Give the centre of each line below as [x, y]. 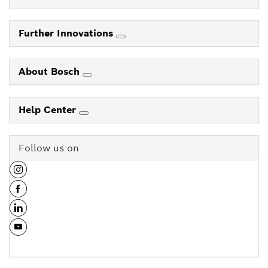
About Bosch [51, 71]
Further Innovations [67, 33]
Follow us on [49, 148]
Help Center [49, 110]
